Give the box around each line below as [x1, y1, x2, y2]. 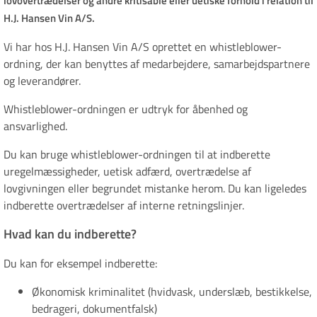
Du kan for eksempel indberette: [4, 255, 157, 272]
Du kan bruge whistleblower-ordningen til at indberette [4, 146, 270, 163]
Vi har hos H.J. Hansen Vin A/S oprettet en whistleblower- [4, 38, 282, 56]
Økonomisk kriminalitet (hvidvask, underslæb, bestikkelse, [32, 283, 312, 301]
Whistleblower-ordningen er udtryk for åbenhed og [4, 100, 248, 118]
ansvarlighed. [4, 117, 67, 135]
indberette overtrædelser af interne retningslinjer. [4, 197, 244, 214]
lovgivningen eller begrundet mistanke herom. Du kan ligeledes [4, 180, 306, 197]
